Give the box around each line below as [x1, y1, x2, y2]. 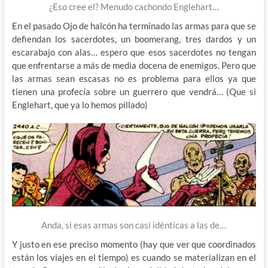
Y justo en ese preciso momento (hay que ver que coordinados [11, 239, 257, 250]
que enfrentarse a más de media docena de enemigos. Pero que [11, 60, 257, 71]
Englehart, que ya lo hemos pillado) [11, 99, 148, 111]
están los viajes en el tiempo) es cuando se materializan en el [11, 252, 257, 263]
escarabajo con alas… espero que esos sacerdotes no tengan [11, 47, 257, 58]
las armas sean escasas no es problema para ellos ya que [11, 73, 257, 84]
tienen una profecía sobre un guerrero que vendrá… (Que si [11, 86, 257, 98]
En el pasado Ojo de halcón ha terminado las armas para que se [11, 20, 257, 32]
